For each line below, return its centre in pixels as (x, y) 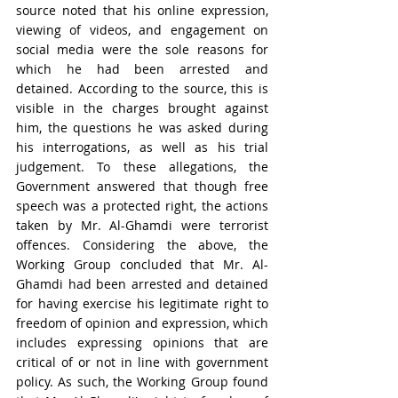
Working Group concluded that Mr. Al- (142, 264)
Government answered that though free (142, 186)
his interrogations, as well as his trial (142, 147)
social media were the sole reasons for (142, 49)
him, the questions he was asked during (142, 127)
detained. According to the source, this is (142, 88)
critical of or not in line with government (142, 362)
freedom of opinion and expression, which (142, 323)
